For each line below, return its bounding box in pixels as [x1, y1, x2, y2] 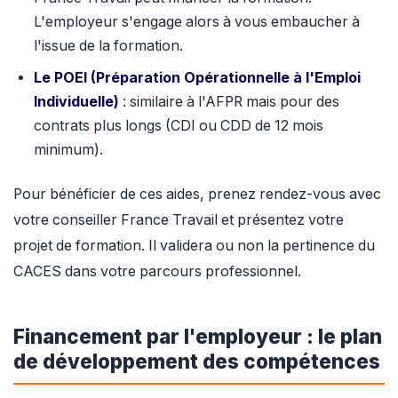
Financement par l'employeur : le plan [13, 324, 382, 349]
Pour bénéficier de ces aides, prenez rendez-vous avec [13, 186, 381, 203]
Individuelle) [33, 92, 119, 110]
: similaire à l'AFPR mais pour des [118, 92, 339, 110]
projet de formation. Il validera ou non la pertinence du [13, 237, 375, 255]
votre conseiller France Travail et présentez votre [13, 211, 344, 229]
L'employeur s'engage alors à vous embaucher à [33, 12, 360, 30]
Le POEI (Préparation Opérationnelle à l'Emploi [33, 68, 361, 86]
